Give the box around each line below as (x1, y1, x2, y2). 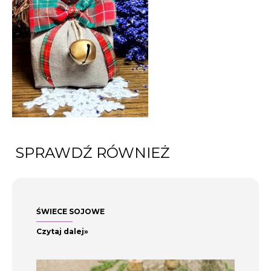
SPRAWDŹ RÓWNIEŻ (15, 144, 170, 162)
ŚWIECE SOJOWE (36, 207, 105, 216)
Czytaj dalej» (36, 227, 88, 236)
